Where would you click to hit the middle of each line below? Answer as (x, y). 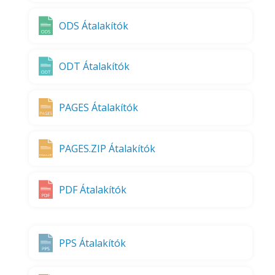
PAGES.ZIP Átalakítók (107, 149)
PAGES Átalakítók (99, 108)
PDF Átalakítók (93, 189)
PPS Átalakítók (93, 243)
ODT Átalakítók (95, 67)
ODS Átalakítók (94, 25)
